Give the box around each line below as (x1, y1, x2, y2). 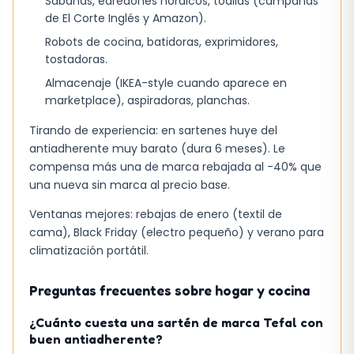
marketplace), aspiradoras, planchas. (45, 92, 250, 108)
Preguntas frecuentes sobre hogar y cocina (29, 282, 310, 299)
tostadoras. (45, 51, 107, 67)
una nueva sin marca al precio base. (29, 176, 230, 193)
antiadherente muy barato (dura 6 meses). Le (29, 140, 285, 156)
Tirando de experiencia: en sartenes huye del (29, 122, 277, 138)
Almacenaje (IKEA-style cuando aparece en (45, 74, 287, 91)
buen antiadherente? (29, 331, 163, 348)
